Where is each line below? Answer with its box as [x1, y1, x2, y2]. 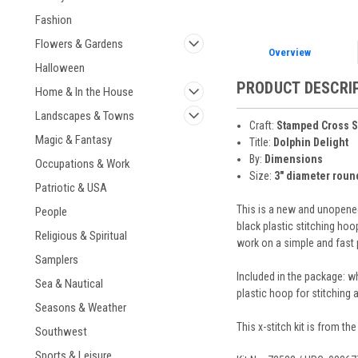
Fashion [35, 13, 72, 27]
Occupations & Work [35, 157, 130, 171]
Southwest [35, 324, 87, 339]
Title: [249, 135, 273, 149]
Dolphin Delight [272, 135, 348, 149]
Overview [268, 46, 312, 58]
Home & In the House [35, 85, 133, 99]
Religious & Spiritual [35, 229, 127, 243]
